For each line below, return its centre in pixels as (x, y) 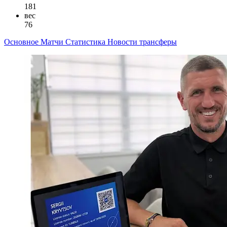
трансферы (158, 42)
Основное (22, 42)
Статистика (86, 42)
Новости (123, 42)
